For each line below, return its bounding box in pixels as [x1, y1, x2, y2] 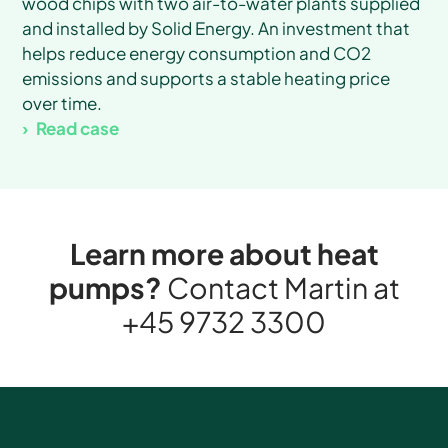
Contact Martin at [166, 269, 400, 305]
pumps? [48, 269, 167, 305]
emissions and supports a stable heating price [22, 66, 391, 89]
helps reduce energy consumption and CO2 [22, 41, 372, 64]
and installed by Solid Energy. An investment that [22, 16, 411, 39]
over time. [22, 91, 103, 114]
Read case [36, 116, 120, 139]
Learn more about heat [69, 235, 379, 271]
